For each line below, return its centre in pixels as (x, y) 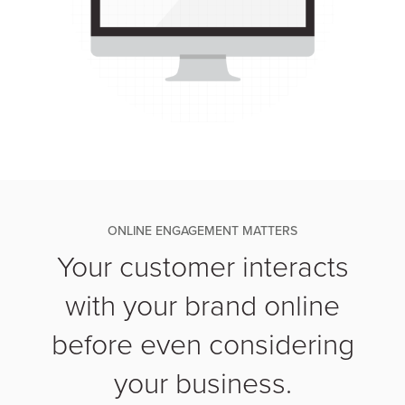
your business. (202, 382)
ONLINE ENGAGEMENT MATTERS (202, 231)
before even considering (202, 344)
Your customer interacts (202, 266)
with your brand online (202, 305)
